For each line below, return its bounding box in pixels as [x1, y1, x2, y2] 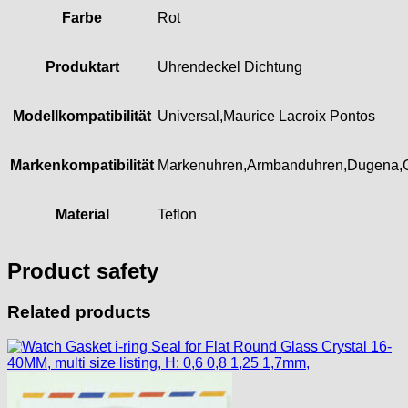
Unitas [42, 4, 74, 17]
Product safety [7, 258, 158, 283]
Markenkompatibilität [10, 157, 154, 173]
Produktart [45, 58, 119, 75]
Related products [7, 301, 151, 321]
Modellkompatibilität [13, 107, 151, 124]
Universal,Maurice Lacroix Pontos [158, 107, 375, 124]
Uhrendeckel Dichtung [158, 58, 302, 75]
